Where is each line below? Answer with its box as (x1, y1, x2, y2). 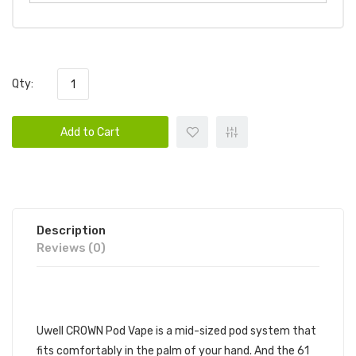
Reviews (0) (37, 241, 106, 255)
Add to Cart (60, 126, 120, 139)
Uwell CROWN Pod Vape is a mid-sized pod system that (37, 324, 316, 338)
